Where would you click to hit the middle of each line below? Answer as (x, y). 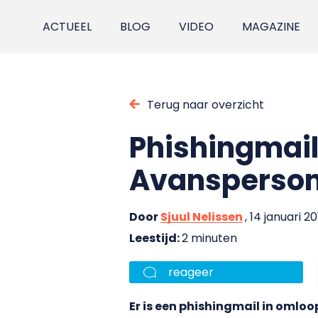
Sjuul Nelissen (202, 216)
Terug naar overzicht (205, 104)
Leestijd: (155, 238)
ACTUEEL (67, 27)
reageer (191, 272)
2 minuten (209, 238)
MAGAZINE (272, 27)
